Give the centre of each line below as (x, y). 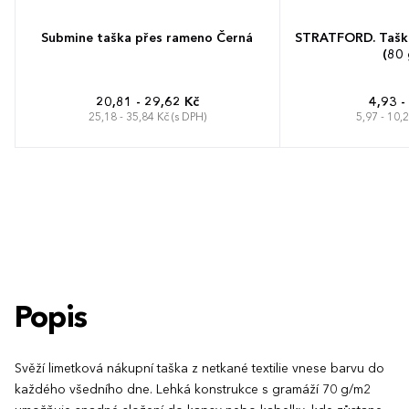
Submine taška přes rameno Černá (147, 38)
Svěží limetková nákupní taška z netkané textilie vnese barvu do (199, 368)
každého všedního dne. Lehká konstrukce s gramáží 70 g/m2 (193, 389)
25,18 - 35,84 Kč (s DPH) (147, 117)
